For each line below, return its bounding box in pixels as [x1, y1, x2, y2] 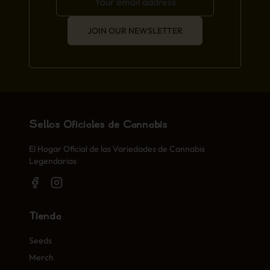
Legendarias [29, 155, 77, 166]
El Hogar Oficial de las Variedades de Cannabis [29, 143, 205, 154]
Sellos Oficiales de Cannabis [29, 119, 168, 130]
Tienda [29, 211, 61, 222]
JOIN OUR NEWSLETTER [87, 25, 183, 36]
